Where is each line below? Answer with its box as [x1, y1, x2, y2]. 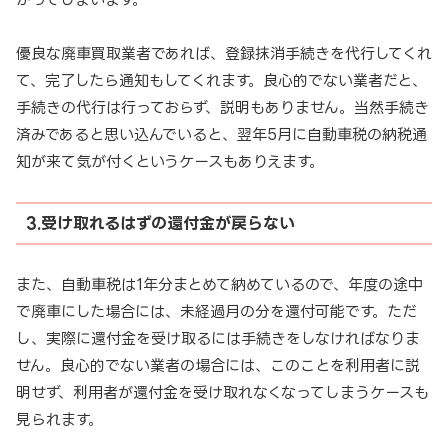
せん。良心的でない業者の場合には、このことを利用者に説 [16, 356, 420, 374]
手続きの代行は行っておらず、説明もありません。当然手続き [16, 98, 429, 116]
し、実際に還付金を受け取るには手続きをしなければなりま [16, 329, 420, 347]
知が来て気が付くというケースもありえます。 [16, 152, 324, 170]
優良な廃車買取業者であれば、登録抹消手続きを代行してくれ [16, 44, 432, 62]
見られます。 [16, 410, 103, 428]
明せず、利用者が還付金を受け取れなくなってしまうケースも [16, 383, 429, 401]
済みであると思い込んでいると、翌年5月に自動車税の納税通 [16, 125, 427, 143]
